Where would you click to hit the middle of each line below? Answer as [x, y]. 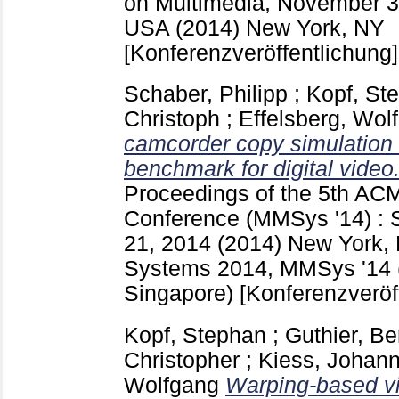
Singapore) [182, 294]
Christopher [182, 361]
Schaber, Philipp [206, 94]
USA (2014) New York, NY [254, 28]
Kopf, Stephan [195, 336]
